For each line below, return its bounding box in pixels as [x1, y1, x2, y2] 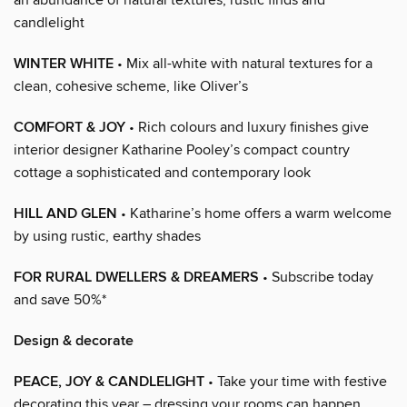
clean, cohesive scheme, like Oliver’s [14, 76, 248, 95]
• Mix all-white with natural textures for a [114, 54, 372, 73]
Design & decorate [14, 331, 134, 351]
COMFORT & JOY [14, 117, 125, 137]
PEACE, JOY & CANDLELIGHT [14, 372, 204, 392]
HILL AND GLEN [14, 203, 117, 223]
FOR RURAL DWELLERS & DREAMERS [14, 267, 259, 287]
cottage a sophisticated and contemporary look [14, 163, 311, 182]
